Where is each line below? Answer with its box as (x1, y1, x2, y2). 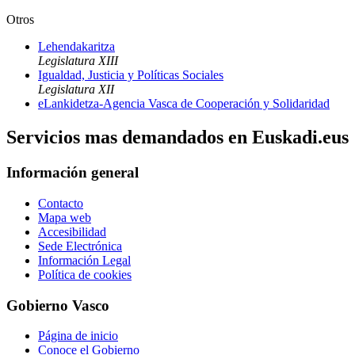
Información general (6, 164, 139, 181)
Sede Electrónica (38, 239, 122, 253)
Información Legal (38, 253, 131, 267)
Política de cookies (38, 267, 132, 281)
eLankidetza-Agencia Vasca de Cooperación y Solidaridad (38, 97, 330, 111)
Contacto (38, 196, 83, 210)
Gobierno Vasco (6, 296, 109, 314)
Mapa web (38, 210, 91, 224)
